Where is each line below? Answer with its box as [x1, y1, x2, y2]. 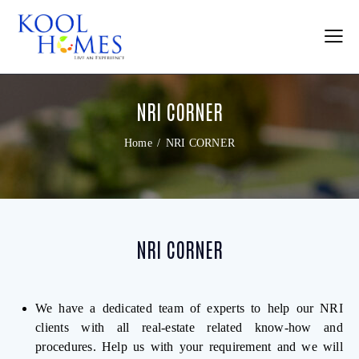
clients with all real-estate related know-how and [35, 321, 343, 335]
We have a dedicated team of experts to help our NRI [35, 301, 343, 316]
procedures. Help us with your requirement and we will [35, 340, 343, 354]
